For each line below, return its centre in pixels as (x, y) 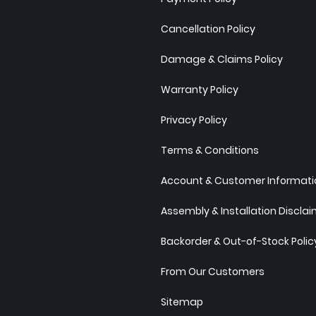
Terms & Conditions (210, 151)
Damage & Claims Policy (222, 60)
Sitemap (182, 302)
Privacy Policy (194, 120)
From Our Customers (213, 272)
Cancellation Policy (208, 29)
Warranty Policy (200, 90)
